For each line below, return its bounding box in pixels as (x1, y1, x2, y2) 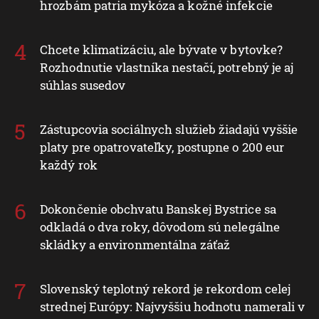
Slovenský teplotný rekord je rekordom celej (40, 280, 291, 297)
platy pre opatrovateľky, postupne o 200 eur (40, 138, 285, 155)
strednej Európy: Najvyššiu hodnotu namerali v (40, 298, 305, 315)
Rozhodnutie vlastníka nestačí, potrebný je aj (40, 58, 294, 75)
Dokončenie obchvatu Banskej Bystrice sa (40, 200, 276, 217)
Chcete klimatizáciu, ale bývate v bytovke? (40, 41, 283, 58)
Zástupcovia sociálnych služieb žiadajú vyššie (40, 120, 298, 137)
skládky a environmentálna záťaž (40, 236, 231, 253)
